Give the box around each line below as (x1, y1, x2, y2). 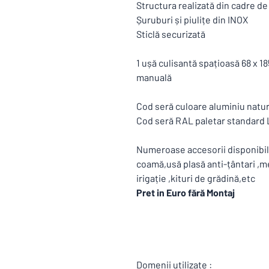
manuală (136, 71, 172, 83)
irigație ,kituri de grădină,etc (136, 172, 257, 184)
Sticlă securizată (136, 28, 205, 40)
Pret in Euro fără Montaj (136, 187, 237, 198)
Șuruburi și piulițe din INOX (136, 14, 250, 25)
